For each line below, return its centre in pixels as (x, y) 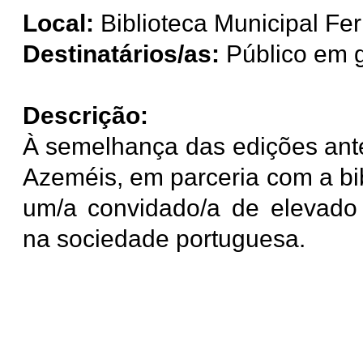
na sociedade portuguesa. (164, 239)
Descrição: (85, 116)
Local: (58, 23)
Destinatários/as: (121, 54)
